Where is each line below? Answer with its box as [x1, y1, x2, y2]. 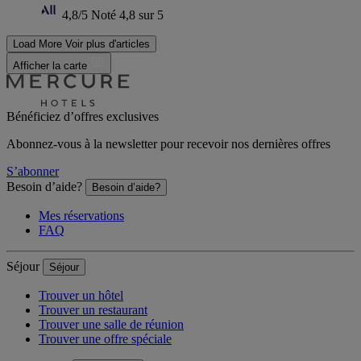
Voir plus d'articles [65, 38, 150, 50]
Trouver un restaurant [39, 303, 147, 317]
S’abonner [6, 164, 59, 178]
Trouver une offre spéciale [39, 332, 172, 346]
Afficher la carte [13, 60, 90, 72]
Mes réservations [39, 209, 124, 222]
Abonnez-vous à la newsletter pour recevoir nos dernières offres [6, 137, 330, 151]
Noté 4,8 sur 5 [91, 8, 164, 22]
